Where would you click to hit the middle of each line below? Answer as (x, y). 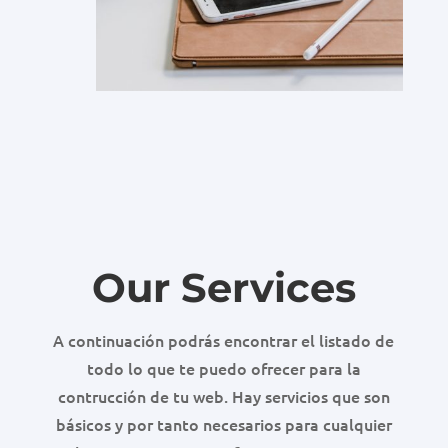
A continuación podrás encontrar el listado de (224, 340)
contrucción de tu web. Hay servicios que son (223, 396)
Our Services (223, 288)
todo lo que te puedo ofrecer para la (223, 368)
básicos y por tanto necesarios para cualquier (223, 424)
